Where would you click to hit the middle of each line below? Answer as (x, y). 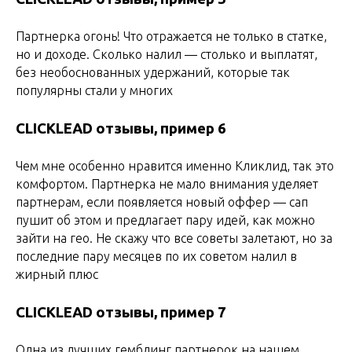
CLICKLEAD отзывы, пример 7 (121, 312)
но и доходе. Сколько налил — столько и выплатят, (167, 54)
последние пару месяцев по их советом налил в (156, 256)
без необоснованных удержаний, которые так (153, 72)
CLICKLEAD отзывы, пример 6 (121, 128)
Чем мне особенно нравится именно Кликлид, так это (175, 166)
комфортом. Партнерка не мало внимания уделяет (167, 184)
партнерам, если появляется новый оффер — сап (162, 202)
